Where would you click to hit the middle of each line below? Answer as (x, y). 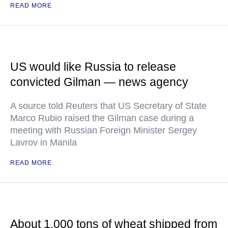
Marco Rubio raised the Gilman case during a (102, 118)
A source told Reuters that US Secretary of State (108, 106)
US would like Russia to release (93, 67)
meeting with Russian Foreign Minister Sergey (104, 130)
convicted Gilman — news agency (99, 82)
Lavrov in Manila (44, 142)
